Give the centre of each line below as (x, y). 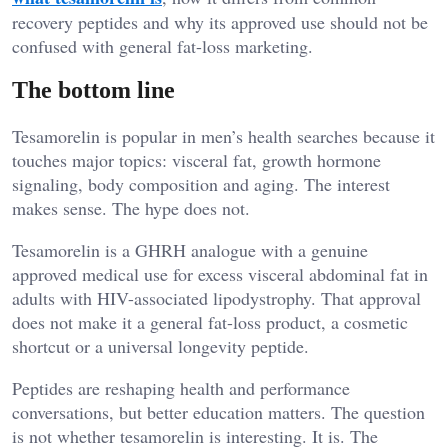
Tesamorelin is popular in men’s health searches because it (223, 136)
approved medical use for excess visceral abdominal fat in (220, 274)
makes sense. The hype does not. (131, 208)
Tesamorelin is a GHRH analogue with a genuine (190, 250)
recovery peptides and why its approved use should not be (220, 21)
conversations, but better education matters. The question (218, 412)
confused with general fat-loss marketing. (162, 45)
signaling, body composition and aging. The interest (201, 184)
